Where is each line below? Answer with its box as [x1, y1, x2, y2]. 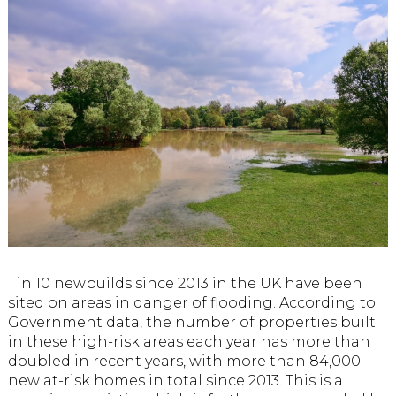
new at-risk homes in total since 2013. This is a [7, 371, 343, 389]
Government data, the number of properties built [7, 313, 376, 331]
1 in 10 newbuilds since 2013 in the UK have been [7, 274, 362, 292]
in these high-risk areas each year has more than [7, 332, 370, 350]
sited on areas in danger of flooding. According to [7, 293, 376, 311]
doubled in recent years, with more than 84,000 [7, 352, 361, 369]
